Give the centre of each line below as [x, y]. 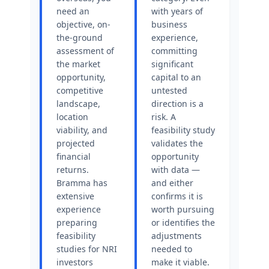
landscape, [78, 104]
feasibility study [183, 130]
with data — [176, 170]
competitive [80, 90]
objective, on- [83, 24]
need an [73, 11]
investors [75, 262]
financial [74, 156]
